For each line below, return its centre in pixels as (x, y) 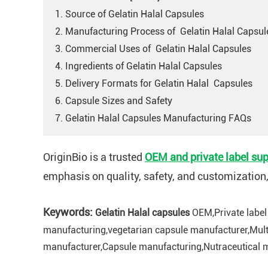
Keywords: (68, 212)
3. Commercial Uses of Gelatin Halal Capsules (153, 48)
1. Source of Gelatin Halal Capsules (130, 14)
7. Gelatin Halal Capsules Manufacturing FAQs (153, 118)
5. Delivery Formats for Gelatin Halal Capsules (154, 83)
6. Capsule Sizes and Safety (114, 100)
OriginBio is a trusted (94, 157)
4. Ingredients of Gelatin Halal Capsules (138, 66)
